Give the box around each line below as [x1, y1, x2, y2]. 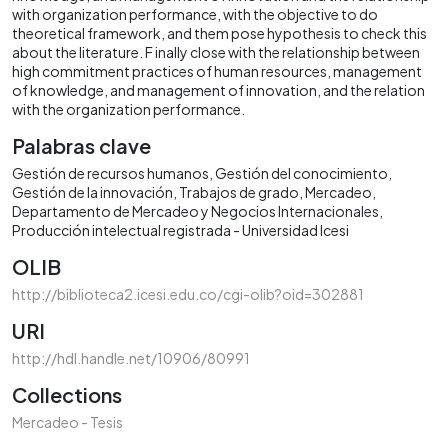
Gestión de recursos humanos [12, 163, 209, 182]
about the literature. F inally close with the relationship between [12, 42, 420, 61]
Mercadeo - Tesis [12, 412, 123, 431]
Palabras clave [12, 132, 151, 158]
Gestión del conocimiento [215, 163, 388, 182]
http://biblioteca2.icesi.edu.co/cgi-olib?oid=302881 [12, 284, 364, 303]
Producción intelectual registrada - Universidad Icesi [12, 220, 349, 239]
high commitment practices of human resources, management [12, 61, 422, 80]
